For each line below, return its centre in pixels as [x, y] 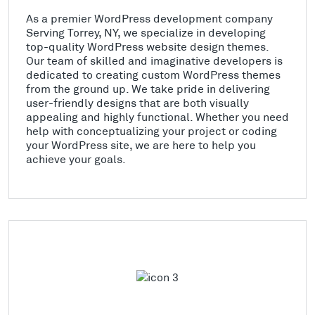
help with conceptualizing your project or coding [152, 130]
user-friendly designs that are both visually [137, 102]
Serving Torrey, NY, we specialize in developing [146, 32]
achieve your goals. [76, 159]
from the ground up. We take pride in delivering [148, 88]
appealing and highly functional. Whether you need [157, 116]
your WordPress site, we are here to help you [141, 144]
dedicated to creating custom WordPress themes [153, 74]
